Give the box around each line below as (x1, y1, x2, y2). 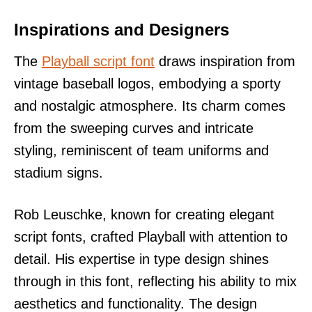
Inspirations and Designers (14, 19, 229, 39)
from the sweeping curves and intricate (14, 120, 253, 136)
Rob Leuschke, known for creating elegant (14, 206, 274, 222)
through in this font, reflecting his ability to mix (14, 273, 297, 289)
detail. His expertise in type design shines (14, 251, 269, 267)
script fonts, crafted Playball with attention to (14, 228, 288, 244)
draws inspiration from (155, 53, 295, 69)
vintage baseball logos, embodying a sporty (14, 75, 281, 91)
